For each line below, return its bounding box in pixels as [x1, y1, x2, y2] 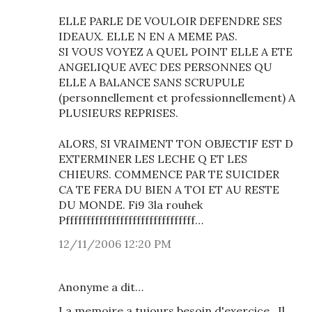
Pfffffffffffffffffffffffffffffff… [58, 213, 203, 227]
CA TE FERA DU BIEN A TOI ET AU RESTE [58, 182, 279, 196]
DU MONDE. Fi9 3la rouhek [58, 198, 203, 212]
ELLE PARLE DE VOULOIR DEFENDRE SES [58, 14, 282, 28]
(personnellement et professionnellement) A [58, 91, 295, 104]
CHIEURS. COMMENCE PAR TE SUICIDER [58, 167, 279, 181]
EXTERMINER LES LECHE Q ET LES [58, 152, 247, 166]
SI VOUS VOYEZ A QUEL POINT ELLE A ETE [58, 45, 292, 58]
